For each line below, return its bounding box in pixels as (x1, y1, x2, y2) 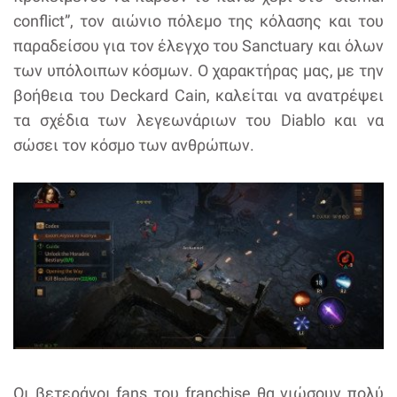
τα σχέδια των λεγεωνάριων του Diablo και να (13, 110, 384, 129)
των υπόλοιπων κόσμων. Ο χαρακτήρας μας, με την (13, 60, 384, 80)
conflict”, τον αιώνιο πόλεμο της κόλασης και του (13, 11, 384, 30)
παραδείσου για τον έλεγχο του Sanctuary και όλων (13, 35, 384, 55)
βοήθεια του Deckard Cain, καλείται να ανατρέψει (13, 85, 384, 105)
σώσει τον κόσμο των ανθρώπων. (13, 135, 254, 154)
